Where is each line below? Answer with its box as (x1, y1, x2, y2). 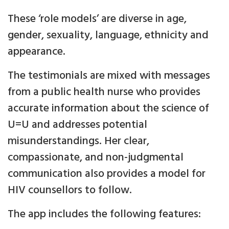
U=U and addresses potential (8, 116, 147, 134)
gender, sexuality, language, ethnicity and (8, 26, 209, 44)
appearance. (8, 42, 65, 61)
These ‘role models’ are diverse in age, (8, 10, 187, 28)
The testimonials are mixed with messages (8, 66, 210, 85)
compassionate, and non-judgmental (8, 148, 184, 167)
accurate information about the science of (8, 99, 209, 118)
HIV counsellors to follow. (8, 181, 132, 199)
